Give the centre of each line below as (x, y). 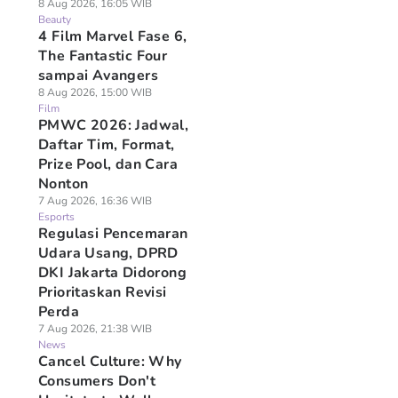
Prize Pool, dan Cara (107, 164)
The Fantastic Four (103, 56)
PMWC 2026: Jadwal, (113, 125)
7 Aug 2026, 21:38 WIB (95, 329)
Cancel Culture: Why (110, 362)
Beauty (54, 20)
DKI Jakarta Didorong (112, 273)
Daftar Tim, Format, (106, 145)
